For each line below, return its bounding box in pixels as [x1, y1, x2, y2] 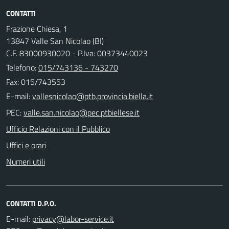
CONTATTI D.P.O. [6, 197, 56, 209]
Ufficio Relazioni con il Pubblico [6, 122, 110, 135]
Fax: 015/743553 [6, 75, 65, 88]
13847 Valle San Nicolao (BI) [6, 34, 104, 47]
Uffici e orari [6, 139, 46, 151]
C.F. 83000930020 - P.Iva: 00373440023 [6, 47, 148, 59]
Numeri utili [6, 155, 45, 168]
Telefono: [6, 61, 38, 74]
